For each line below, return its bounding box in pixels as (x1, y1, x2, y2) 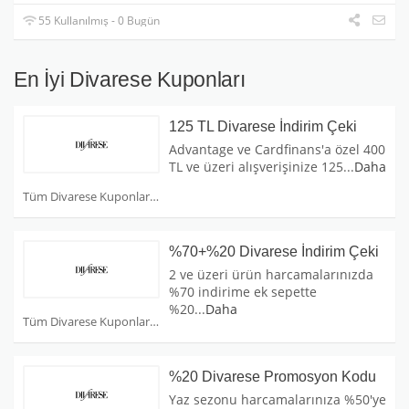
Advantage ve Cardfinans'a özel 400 (169, 141, 385, 159)
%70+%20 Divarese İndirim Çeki (169, 244, 379, 260)
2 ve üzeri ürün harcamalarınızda (169, 266, 373, 284)
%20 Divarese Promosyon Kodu (169, 369, 376, 385)
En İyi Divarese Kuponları (14, 68, 246, 92)
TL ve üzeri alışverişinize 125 (169, 158, 343, 176)
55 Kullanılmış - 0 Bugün (36, 13, 161, 29)
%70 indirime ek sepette (169, 283, 317, 301)
